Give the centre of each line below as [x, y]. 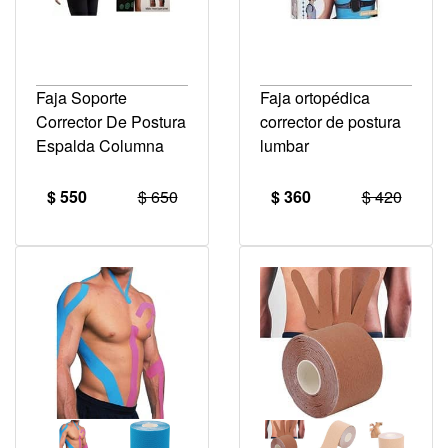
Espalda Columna [100, 145]
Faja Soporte [81, 97]
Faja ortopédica [315, 97]
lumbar [284, 145]
